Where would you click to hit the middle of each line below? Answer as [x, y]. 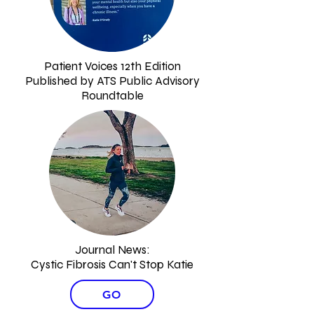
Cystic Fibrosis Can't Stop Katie [112, 265]
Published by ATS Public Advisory [112, 81]
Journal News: [112, 250]
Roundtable [112, 96]
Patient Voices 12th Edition [112, 66]
